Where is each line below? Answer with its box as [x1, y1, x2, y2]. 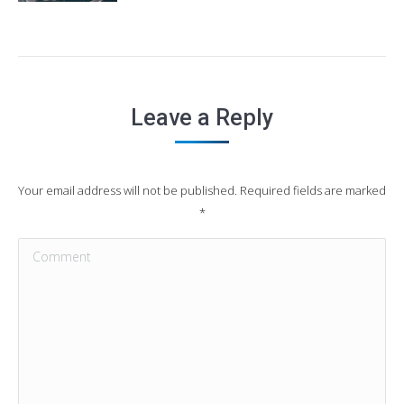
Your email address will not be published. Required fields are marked [18, 182, 386, 198]
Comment [18, 241, 86, 262]
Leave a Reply [131, 105, 273, 131]
